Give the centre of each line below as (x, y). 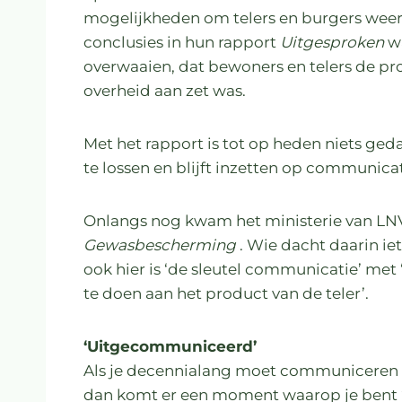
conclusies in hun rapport (182, 42)
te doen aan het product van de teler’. (226, 293)
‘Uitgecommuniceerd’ (170, 346)
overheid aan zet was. (165, 90)
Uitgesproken (332, 42)
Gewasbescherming (160, 245)
